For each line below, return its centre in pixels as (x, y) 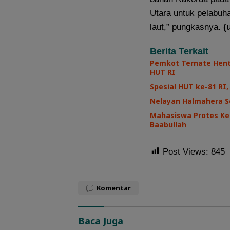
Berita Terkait (179, 51)
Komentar (114, 188)
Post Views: (186, 151)
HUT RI (163, 72)
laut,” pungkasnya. (187, 27)
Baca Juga (101, 221)
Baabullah (169, 124)
